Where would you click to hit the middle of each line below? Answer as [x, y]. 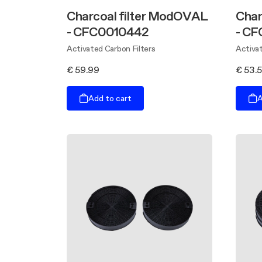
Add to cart [110, 98]
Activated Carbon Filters [111, 49]
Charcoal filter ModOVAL [137, 16]
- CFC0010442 [108, 32]
